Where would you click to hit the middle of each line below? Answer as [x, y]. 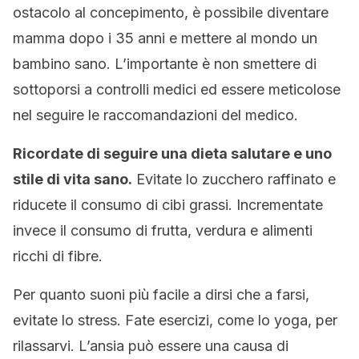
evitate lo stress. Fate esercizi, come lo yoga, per [175, 320]
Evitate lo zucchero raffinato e [234, 179]
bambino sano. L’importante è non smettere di [165, 64]
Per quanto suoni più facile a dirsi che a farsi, [161, 294]
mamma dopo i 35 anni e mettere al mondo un [165, 38]
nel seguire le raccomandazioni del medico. [155, 115]
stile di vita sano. [73, 179]
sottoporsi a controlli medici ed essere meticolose [177, 89]
